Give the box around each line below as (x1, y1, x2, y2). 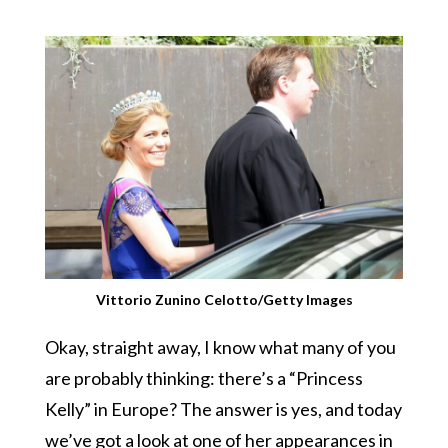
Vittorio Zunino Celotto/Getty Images (95, 290, 353, 308)
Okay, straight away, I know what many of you (44, 335, 396, 358)
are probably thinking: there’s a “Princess (44, 366, 363, 389)
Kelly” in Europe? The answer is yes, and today (44, 397, 402, 420)
